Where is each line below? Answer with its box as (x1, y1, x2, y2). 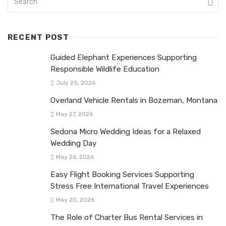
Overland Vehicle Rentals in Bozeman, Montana (50, 95, 217, 105)
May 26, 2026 (55, 153, 94, 161)
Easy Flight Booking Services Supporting (50, 170, 194, 180)
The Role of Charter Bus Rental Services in (50, 213, 203, 222)
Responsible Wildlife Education (50, 64, 159, 74)
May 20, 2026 (55, 196, 94, 204)
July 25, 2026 (55, 79, 95, 86)
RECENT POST (8, 32, 70, 42)
